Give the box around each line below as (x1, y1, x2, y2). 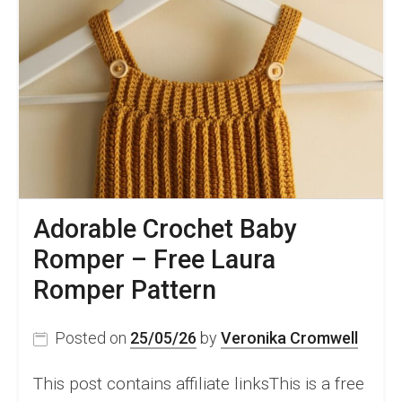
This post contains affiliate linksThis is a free (33, 373, 364, 395)
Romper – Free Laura (33, 244, 275, 275)
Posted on (55, 328, 130, 348)
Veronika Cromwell (221, 328, 358, 348)
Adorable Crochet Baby (33, 214, 297, 245)
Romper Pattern (33, 275, 216, 306)
